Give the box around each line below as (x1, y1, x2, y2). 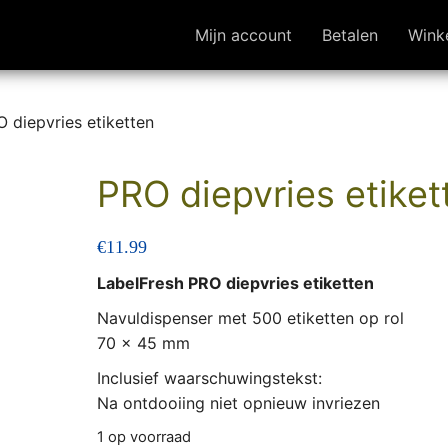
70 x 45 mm (96, 333, 190, 353)
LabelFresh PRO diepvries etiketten (96, 273, 374, 293)
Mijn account (195, 25, 292, 45)
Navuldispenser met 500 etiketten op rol (96, 308, 404, 328)
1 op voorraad (96, 428, 191, 446)
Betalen (322, 25, 378, 45)
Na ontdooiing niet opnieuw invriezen (96, 393, 380, 413)
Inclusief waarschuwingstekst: (96, 368, 322, 388)
